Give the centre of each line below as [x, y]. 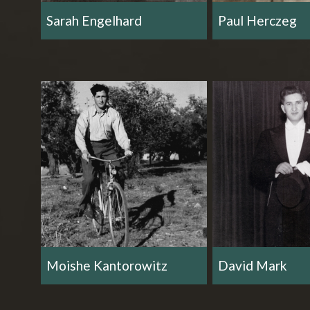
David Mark [252, 265]
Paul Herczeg [257, 20]
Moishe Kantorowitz [107, 265]
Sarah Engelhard [94, 20]
